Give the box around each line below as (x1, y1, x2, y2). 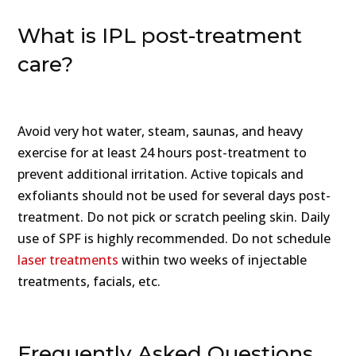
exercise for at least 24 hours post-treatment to (17, 144, 308, 162)
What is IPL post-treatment (17, 23, 303, 49)
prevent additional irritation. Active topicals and (17, 165, 304, 184)
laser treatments (17, 251, 119, 269)
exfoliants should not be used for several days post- (17, 187, 331, 205)
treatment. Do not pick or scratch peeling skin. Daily (17, 208, 331, 226)
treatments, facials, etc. (17, 273, 161, 291)
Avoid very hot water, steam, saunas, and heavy (17, 122, 304, 141)
